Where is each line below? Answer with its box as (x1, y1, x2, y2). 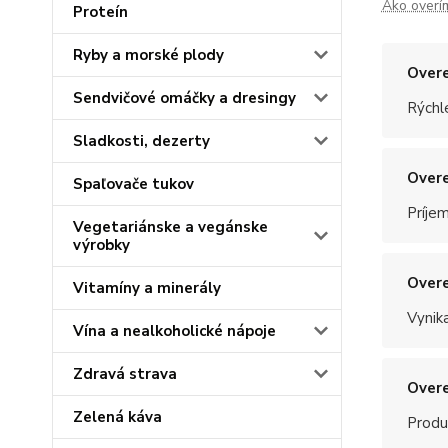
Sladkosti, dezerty (73, 131, 210, 151)
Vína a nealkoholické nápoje (73, 321, 276, 341)
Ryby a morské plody (73, 45, 224, 65)
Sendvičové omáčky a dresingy (73, 88, 296, 108)
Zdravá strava (73, 364, 177, 384)
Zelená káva (73, 407, 162, 427)
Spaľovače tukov (73, 174, 194, 194)
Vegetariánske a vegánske (73, 217, 268, 237)
